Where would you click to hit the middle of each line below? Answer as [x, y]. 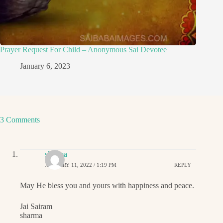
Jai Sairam [36, 206]
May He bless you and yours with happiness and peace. [107, 185]
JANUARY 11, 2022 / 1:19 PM [81, 165]
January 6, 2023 [45, 66]
